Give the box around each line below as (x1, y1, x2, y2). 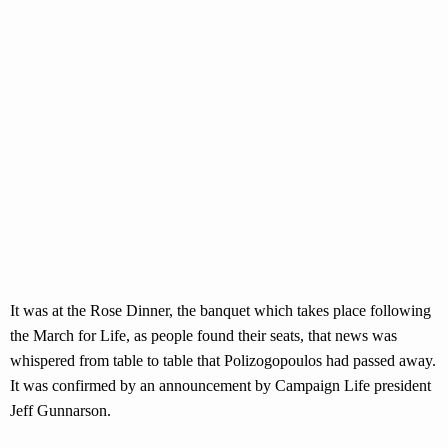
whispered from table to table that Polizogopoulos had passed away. (10, 352, 436, 370)
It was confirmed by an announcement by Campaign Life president (10, 377, 431, 395)
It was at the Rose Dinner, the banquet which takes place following (10, 302, 431, 320)
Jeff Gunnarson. (10, 402, 111, 420)
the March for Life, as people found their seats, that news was (10, 327, 397, 345)
